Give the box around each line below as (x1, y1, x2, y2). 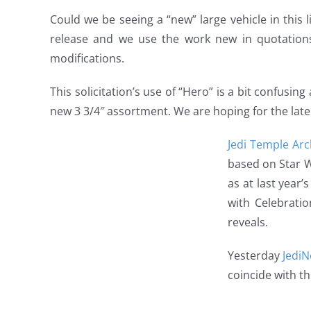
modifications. (50, 51, 124, 66)
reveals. (228, 215, 268, 230)
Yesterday (228, 248, 283, 263)
